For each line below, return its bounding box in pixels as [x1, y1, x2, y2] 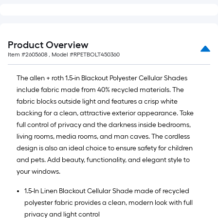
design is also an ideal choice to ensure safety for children [17, 144, 193, 152]
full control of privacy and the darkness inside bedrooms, [17, 121, 191, 129]
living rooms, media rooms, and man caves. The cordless [17, 132, 190, 141]
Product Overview [8, 39, 89, 51]
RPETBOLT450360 [73, 51, 120, 58]
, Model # [47, 51, 73, 58]
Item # [8, 51, 25, 58]
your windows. [17, 167, 60, 176]
